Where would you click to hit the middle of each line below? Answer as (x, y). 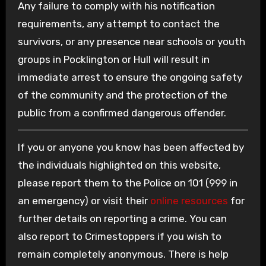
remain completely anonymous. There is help (123, 254)
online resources (189, 200)
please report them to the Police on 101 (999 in (127, 183)
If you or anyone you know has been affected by (131, 147)
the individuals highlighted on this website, (119, 165)
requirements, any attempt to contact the (118, 23)
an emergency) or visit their (84, 200)
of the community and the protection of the (122, 95)
